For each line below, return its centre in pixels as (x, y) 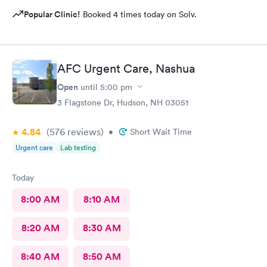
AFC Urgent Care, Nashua (126, 68)
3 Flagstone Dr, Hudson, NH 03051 (123, 102)
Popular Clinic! (52, 14)
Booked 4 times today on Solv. (139, 14)
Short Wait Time (161, 131)
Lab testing (78, 147)
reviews (83, 131)
